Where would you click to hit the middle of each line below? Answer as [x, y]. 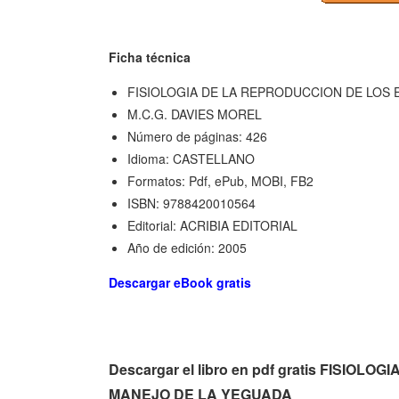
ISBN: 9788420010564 [191, 203]
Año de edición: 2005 [187, 247]
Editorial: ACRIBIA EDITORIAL [212, 225]
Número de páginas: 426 [197, 136]
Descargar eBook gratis [180, 282]
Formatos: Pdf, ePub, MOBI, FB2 [220, 180]
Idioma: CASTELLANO [191, 158]
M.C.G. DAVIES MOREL [195, 114]
